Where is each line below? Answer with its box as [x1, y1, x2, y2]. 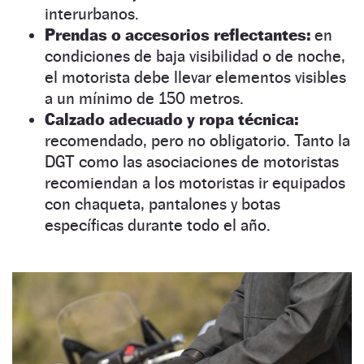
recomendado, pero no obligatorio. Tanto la [45, 131, 350, 151]
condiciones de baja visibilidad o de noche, [45, 46, 345, 67]
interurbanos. [45, 4, 139, 24]
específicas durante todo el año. [45, 215, 271, 236]
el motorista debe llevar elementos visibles [45, 67, 346, 88]
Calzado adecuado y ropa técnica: [45, 110, 298, 130]
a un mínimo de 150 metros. [45, 89, 244, 109]
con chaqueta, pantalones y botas [45, 194, 280, 214]
